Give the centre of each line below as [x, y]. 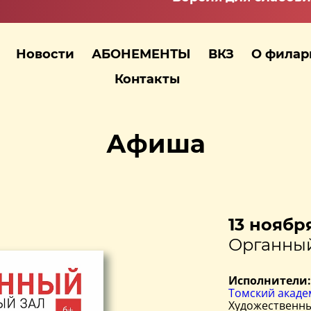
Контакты [147, 79]
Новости [45, 54]
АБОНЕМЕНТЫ [141, 54]
